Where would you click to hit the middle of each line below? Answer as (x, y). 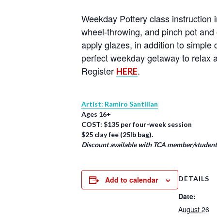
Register (99, 70)
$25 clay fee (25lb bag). (117, 134)
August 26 (194, 209)
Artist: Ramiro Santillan (120, 104)
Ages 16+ (96, 114)
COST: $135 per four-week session (137, 124)
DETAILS (194, 178)
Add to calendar (132, 180)
